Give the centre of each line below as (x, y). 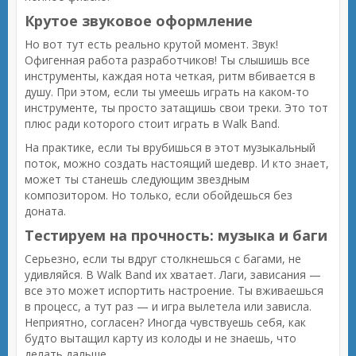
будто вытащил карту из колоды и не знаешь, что (161, 338)
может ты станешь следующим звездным (137, 179)
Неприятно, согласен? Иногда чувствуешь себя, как (165, 322)
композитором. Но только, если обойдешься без (159, 195)
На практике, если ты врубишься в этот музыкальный (170, 147)
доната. (45, 211)
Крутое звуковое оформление (139, 21)
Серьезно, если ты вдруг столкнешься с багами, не (163, 259)
